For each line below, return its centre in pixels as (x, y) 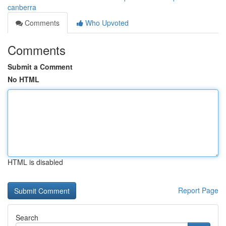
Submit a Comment (40, 67)
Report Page (198, 190)
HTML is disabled (35, 162)
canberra (22, 7)
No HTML (23, 79)
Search (27, 217)
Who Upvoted (106, 23)
